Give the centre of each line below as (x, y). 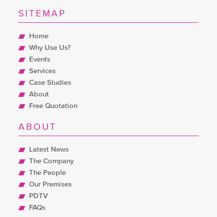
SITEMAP (42, 14)
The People (48, 173)
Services (43, 71)
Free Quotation (54, 106)
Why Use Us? (50, 48)
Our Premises (51, 185)
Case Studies (50, 83)
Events (40, 60)
